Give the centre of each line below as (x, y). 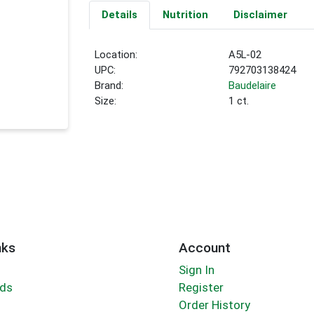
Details (119, 15)
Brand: (109, 86)
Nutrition (185, 15)
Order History (214, 305)
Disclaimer (260, 15)
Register (201, 288)
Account (204, 247)
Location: (116, 55)
